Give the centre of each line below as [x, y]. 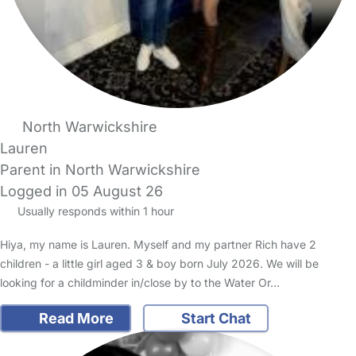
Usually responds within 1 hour [94, 211]
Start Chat [215, 319]
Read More [74, 319]
